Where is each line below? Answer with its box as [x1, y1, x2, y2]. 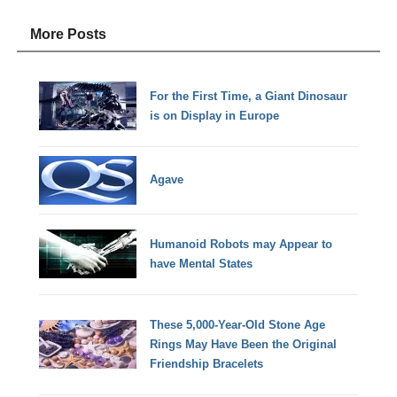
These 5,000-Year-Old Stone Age [150, 317, 326, 331]
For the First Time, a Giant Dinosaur [150, 89, 348, 103]
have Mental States [150, 256, 253, 270]
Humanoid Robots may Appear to [150, 237, 333, 251]
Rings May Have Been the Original [150, 337, 338, 351]
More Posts [30, 27, 107, 43]
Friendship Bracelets [150, 356, 264, 370]
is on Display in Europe [150, 108, 280, 122]
